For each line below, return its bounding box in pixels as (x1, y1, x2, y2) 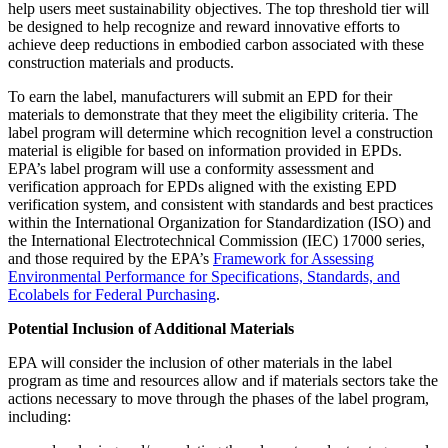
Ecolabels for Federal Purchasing (8, 286, 216, 304)
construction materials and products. (8, 54, 242, 72)
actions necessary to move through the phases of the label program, (8, 390, 429, 408)
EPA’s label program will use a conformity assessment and (8, 160, 374, 178)
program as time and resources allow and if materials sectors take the (8, 372, 438, 390)
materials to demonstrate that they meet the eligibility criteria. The (8, 106, 418, 124)
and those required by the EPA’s (8, 250, 213, 268)
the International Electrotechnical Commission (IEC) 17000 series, (8, 232, 425, 250)
